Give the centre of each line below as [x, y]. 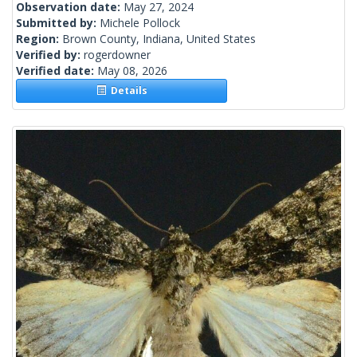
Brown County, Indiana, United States [159, 39]
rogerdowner [117, 55]
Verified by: [50, 55]
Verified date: [57, 71]
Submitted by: [58, 23]
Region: [39, 39]
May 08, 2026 [132, 71]
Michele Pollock [140, 23]
